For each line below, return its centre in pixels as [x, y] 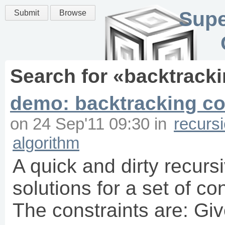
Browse [73, 13]
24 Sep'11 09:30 [91, 124]
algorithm [46, 143]
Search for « [67, 76]
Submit [27, 13]
